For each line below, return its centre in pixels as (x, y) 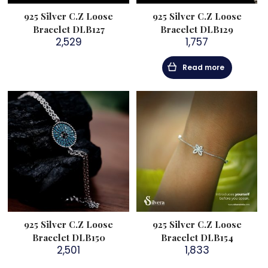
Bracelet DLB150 (68, 237)
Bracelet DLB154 (197, 237)
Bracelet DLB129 (197, 29)
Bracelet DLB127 (68, 29)
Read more (203, 67)
